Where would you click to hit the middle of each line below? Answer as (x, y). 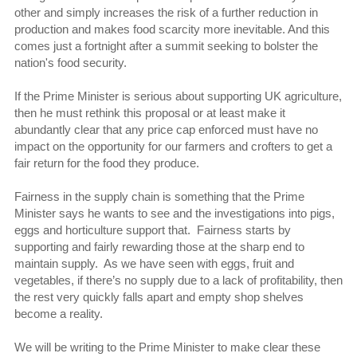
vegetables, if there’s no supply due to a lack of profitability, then (178, 280)
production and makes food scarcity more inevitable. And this (172, 29)
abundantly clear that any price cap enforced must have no (166, 129)
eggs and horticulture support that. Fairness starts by (152, 229)
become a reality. (60, 313)
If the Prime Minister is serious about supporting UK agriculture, (178, 96)
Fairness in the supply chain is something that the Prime (159, 196)
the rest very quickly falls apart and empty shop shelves (159, 296)
